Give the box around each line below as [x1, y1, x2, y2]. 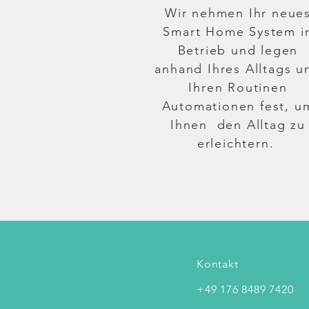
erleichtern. [197, 136, 279, 151]
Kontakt [197, 257, 239, 270]
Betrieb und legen [177, 43, 299, 58]
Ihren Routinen [188, 80, 288, 95]
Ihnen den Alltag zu [170, 117, 306, 132]
